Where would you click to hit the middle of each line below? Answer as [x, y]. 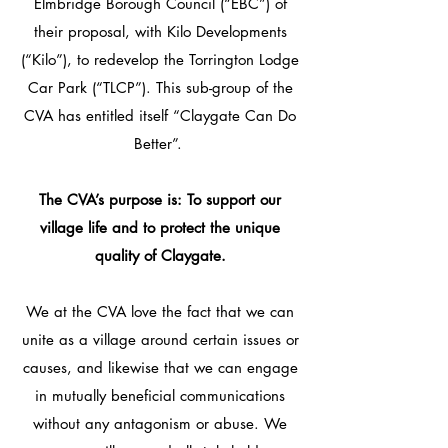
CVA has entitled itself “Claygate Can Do [160, 115]
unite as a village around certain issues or [160, 339]
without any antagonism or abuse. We [160, 423]
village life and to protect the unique [160, 227]
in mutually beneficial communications [160, 395]
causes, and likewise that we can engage [160, 367]
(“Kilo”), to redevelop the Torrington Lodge [160, 59]
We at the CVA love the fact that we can [160, 311]
